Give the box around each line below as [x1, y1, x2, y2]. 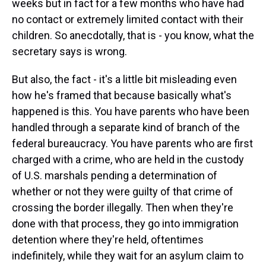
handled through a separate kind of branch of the [12, 121, 240, 134]
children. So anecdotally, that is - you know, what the [12, 29, 254, 42]
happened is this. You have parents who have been [12, 105, 249, 118]
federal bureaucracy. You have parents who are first [12, 137, 253, 150]
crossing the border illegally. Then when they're [12, 201, 233, 214]
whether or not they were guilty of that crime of [12, 185, 233, 198]
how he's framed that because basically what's [12, 89, 232, 102]
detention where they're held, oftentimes [12, 233, 204, 246]
